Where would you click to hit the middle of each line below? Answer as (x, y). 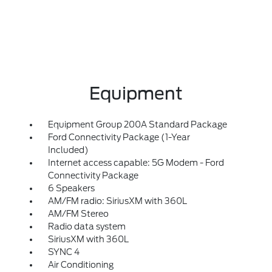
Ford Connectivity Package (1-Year (119, 137)
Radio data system (87, 226)
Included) (68, 150)
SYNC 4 (63, 252)
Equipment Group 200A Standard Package (137, 124)
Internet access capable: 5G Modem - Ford (136, 163)
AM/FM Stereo (78, 214)
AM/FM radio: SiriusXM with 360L (117, 201)
